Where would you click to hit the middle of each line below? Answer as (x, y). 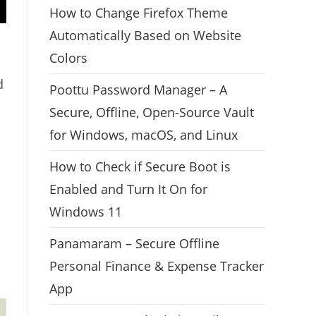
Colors (68, 57)
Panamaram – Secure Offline (134, 243)
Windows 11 (86, 211)
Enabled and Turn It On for (128, 189)
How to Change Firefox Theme (139, 12)
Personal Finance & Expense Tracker (157, 266)
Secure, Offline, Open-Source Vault (152, 112)
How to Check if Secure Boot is (140, 166)
